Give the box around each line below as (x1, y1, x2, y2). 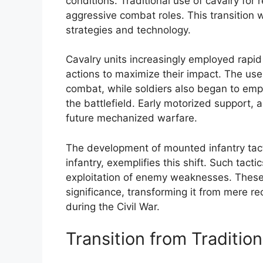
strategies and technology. (66, 23, 191, 36)
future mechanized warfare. (66, 112, 197, 124)
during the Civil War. (66, 200, 160, 213)
